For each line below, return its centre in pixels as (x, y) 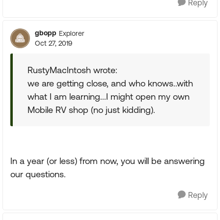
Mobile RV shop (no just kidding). (91, 110)
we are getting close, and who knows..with (110, 83)
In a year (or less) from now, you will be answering (108, 161)
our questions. (38, 174)
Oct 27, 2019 (54, 43)
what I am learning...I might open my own (109, 96)
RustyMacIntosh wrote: (72, 70)
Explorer (72, 33)
